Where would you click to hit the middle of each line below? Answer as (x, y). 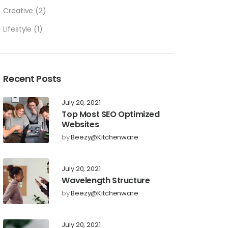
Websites (80, 125)
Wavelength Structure (106, 181)
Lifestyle (18, 29)
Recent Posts (32, 79)
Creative (18, 11)
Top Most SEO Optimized (111, 115)
